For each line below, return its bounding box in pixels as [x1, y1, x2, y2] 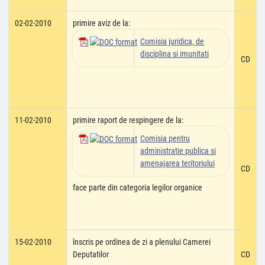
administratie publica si [140, 146, 216, 156]
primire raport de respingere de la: [73, 115, 183, 125]
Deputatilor [73, 250, 109, 259]
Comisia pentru [140, 134, 190, 143]
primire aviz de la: [73, 18, 130, 28]
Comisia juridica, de [140, 37, 204, 46]
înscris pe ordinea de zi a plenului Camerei [73, 237, 211, 247]
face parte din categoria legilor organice [73, 183, 202, 192]
